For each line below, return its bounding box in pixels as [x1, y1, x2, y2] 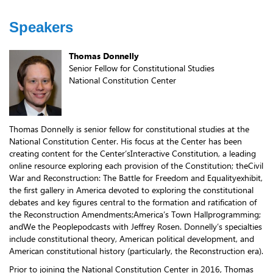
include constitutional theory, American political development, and [9, 232, 254, 244]
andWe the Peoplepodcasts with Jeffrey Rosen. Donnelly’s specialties [9, 220, 262, 232]
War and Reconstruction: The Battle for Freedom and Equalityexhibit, [9, 171, 263, 183]
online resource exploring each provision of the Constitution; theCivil [9, 159, 263, 171]
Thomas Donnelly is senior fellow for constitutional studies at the [9, 122, 249, 135]
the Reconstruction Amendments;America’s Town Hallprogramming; [9, 208, 261, 220]
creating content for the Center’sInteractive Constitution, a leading [9, 147, 256, 159]
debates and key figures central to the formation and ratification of [9, 196, 257, 208]
